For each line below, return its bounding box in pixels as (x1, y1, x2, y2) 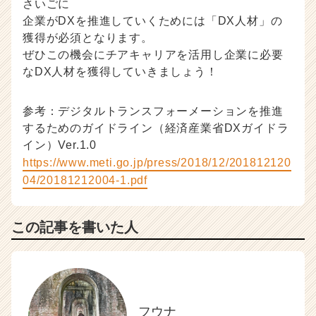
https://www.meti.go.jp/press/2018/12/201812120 (23, 156, 291, 169)
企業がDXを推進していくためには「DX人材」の (23, 14, 283, 27)
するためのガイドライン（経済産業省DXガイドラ (23, 121, 289, 134)
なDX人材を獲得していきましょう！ (23, 65, 218, 78)
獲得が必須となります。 (23, 31, 153, 44)
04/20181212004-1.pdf (23, 174, 148, 186)
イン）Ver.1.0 (23, 138, 97, 151)
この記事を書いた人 (11, 219, 138, 235)
